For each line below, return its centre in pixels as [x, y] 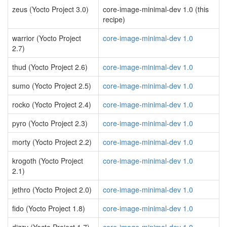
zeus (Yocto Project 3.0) [50, 9]
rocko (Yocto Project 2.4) [52, 104]
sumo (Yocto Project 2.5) [52, 86]
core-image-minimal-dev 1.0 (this [156, 9]
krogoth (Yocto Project [48, 161]
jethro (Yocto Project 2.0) [52, 190]
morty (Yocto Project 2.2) [52, 142]
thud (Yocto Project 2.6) [50, 67]
